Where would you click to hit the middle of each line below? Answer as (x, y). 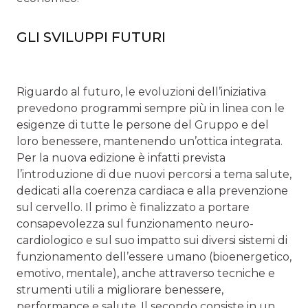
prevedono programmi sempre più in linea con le (151, 108)
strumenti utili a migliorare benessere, (120, 289)
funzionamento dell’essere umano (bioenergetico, (154, 256)
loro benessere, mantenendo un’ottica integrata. (150, 141)
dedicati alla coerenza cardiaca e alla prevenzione (152, 190)
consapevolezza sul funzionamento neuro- (135, 223)
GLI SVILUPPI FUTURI (91, 37)
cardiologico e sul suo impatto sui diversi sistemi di (152, 240)
